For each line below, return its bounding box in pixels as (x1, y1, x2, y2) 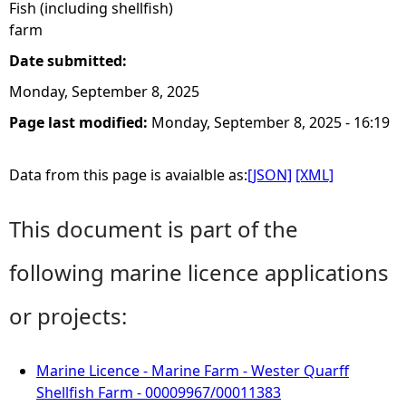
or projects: (9, 301, 127, 331)
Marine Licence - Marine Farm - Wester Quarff (36, 361, 349, 381)
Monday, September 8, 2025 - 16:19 (151, 112, 390, 132)
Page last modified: (9, 112, 151, 132)
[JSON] (247, 165, 292, 185)
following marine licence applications (9, 257, 389, 287)
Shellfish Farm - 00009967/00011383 (36, 382, 281, 402)
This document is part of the (9, 214, 298, 244)
